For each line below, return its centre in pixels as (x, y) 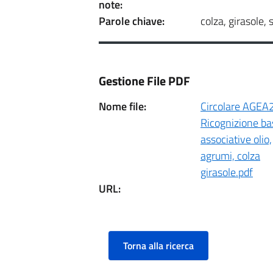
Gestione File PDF (144, 81)
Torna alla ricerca (158, 246)
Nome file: (122, 106)
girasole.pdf (227, 172)
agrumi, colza (230, 156)
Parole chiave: (132, 21)
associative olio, (236, 139)
